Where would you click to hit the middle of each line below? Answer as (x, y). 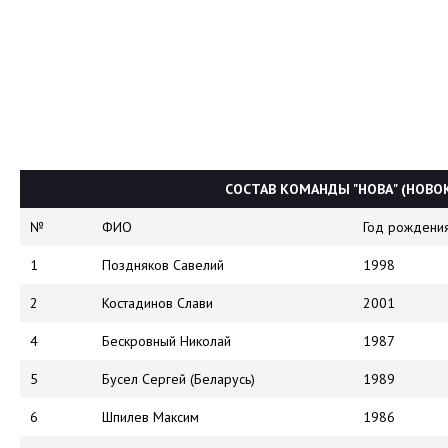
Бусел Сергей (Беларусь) (178, 379)
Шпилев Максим (150, 417)
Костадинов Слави (157, 303)
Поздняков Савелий (163, 265)
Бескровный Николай (166, 341)
